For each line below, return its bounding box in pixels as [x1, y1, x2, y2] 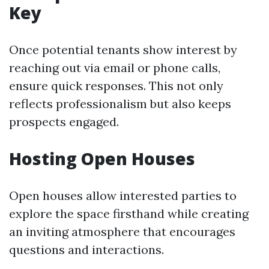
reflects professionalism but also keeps [9, 96, 231, 111]
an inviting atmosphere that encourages [9, 224, 235, 239]
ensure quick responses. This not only [9, 78, 223, 93]
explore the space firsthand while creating [9, 206, 249, 221]
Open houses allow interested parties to [9, 188, 237, 203]
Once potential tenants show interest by [9, 42, 237, 57]
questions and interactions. [9, 242, 164, 257]
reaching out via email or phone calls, [9, 60, 220, 75]
